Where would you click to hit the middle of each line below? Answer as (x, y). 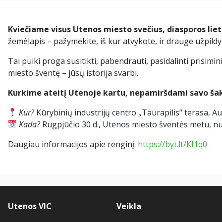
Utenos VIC (30, 206)
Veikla (129, 206)
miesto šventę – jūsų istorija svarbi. (73, 73)
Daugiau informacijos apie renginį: (73, 144)
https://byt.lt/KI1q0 (172, 144)
